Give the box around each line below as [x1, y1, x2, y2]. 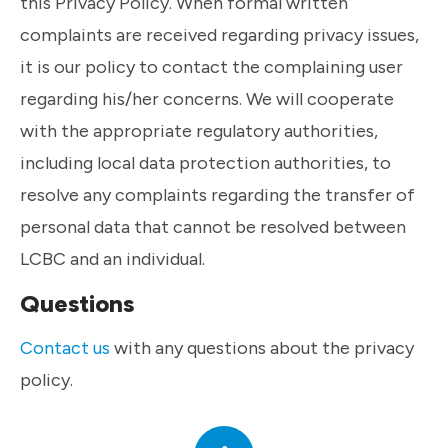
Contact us [20, 337, 110, 359]
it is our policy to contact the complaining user [20, 56, 403, 78]
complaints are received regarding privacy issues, [20, 24, 419, 46]
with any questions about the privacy [110, 337, 414, 359]
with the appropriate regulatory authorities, [20, 120, 378, 142]
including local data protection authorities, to [20, 152, 391, 174]
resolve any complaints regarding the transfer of [20, 184, 415, 206]
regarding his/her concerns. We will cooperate [20, 88, 394, 110]
